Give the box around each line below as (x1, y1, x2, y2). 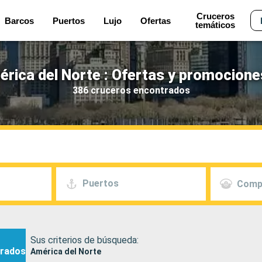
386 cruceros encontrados (72, 84, 190, 96)
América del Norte (30, 246, 101, 256)
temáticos (195, 20, 236, 30)
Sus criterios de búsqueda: (30, 234, 139, 246)
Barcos (5, 15, 35, 26)
